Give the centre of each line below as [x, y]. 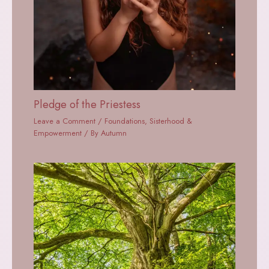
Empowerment [58, 133]
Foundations [125, 121]
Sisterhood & [171, 121]
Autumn [114, 133]
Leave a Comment [65, 121]
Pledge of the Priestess [87, 104]
